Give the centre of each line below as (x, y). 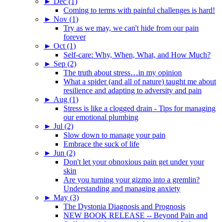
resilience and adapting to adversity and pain (133, 90)
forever (75, 37)
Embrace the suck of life (101, 144)
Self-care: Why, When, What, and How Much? (137, 55)
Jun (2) (64, 153)
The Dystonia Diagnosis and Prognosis (124, 206)
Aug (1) (66, 99)
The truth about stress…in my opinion (123, 72)
